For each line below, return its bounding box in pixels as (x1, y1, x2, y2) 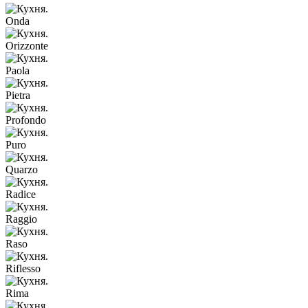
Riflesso (5, 263, 41, 275)
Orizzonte (5, 40, 48, 52)
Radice (5, 188, 36, 201)
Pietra (5, 89, 30, 102)
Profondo (5, 114, 46, 126)
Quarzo (5, 164, 38, 176)
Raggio (5, 213, 37, 225)
